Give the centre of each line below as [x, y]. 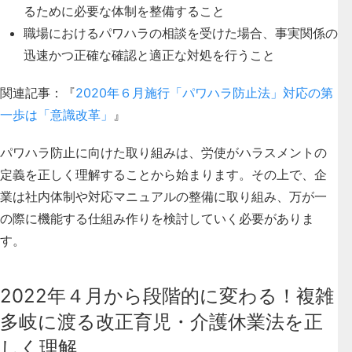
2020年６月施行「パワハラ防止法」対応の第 [204, 92]
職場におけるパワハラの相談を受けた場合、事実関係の [181, 33]
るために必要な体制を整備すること [124, 11]
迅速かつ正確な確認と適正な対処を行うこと [149, 55]
